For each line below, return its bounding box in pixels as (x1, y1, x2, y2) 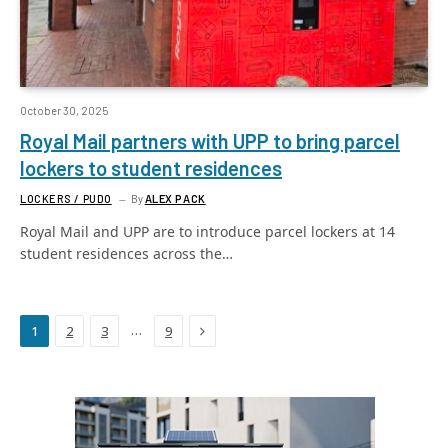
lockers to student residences (20, 156, 282, 180)
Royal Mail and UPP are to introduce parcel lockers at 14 (20, 222, 395, 241)
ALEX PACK (144, 192, 206, 205)
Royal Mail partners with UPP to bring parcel (20, 129, 400, 153)
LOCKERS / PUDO (20, 192, 112, 205)
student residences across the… (20, 244, 233, 263)
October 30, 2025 (20, 104, 108, 117)
